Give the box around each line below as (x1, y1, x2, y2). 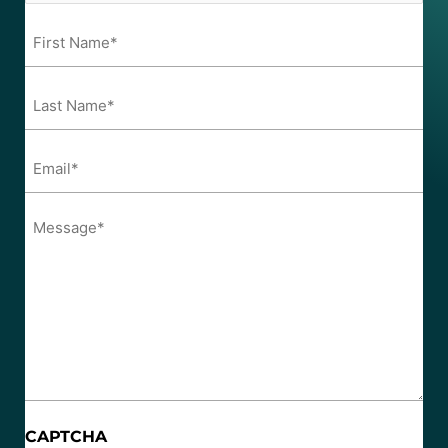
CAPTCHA (25, 426, 107, 446)
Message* (24, 209, 105, 229)
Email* (24, 146, 79, 166)
